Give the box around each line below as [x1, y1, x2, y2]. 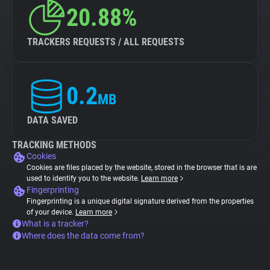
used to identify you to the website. [27, 174, 141, 183]
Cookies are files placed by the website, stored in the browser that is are [27, 163, 257, 172]
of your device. [27, 208, 75, 216]
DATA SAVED [27, 115, 78, 126]
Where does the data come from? [22, 231, 145, 240]
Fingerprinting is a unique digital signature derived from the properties [27, 197, 254, 206]
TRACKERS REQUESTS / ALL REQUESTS [27, 36, 184, 48]
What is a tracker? [22, 219, 89, 228]
